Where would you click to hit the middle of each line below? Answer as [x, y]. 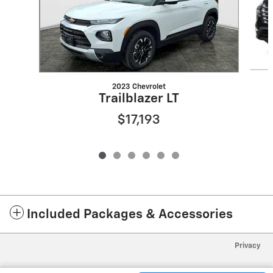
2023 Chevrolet [139, 87]
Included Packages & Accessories [130, 215]
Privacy [248, 246]
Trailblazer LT [139, 99]
